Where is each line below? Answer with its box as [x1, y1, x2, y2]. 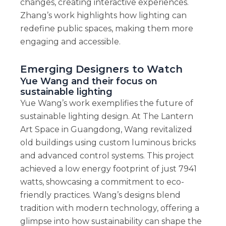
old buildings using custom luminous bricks [20, 138, 196, 148]
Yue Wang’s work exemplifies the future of [20, 98, 193, 108]
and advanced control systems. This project [20, 151, 194, 161]
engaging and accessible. [20, 37, 121, 47]
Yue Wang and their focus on [20, 75, 157, 87]
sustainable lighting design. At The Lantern [20, 111, 193, 122]
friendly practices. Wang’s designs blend [20, 190, 181, 200]
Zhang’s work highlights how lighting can [20, 11, 187, 21]
